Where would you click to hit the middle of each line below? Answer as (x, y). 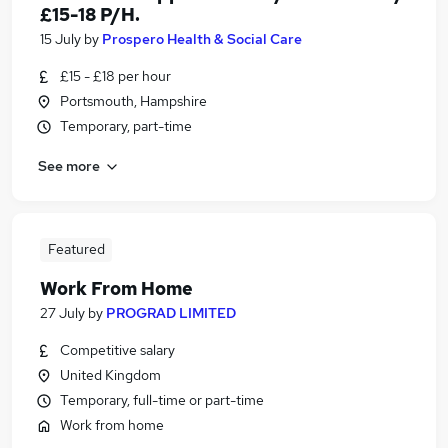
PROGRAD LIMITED (171, 313)
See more (69, 165)
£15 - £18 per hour (115, 76)
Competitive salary (117, 350)
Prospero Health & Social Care (202, 39)
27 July (62, 313)
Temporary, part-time (126, 126)
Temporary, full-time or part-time (162, 400)
